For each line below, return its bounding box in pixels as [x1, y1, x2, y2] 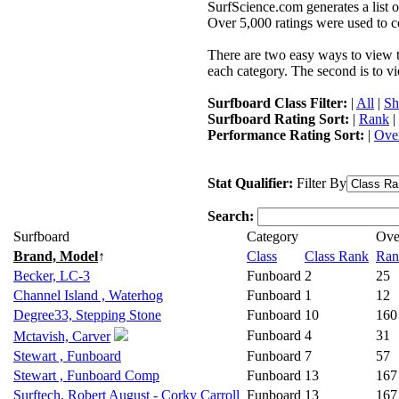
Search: [208, 208, 257, 224]
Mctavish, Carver [13, 329, 110, 344]
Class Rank [305, 248, 369, 264]
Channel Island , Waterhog [13, 288, 163, 303]
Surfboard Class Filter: [208, 95, 351, 110]
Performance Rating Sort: [208, 127, 368, 142]
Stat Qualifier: [208, 175, 297, 191]
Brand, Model [13, 248, 98, 264]
